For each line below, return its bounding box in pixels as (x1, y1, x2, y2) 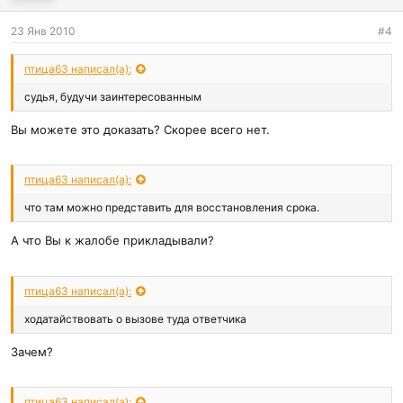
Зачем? (11, 344, 53, 359)
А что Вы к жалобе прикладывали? (11, 233, 214, 247)
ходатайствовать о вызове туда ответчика (24, 311, 246, 326)
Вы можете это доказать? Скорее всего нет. (11, 121, 270, 137)
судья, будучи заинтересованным (24, 89, 201, 103)
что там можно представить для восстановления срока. (24, 201, 319, 215)
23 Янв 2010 (11, 23, 76, 38)
